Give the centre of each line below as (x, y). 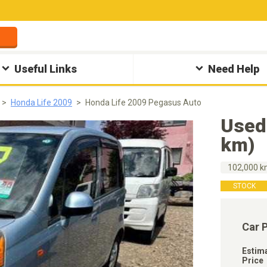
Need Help (233, 69)
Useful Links (46, 69)
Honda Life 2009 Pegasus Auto (143, 103)
